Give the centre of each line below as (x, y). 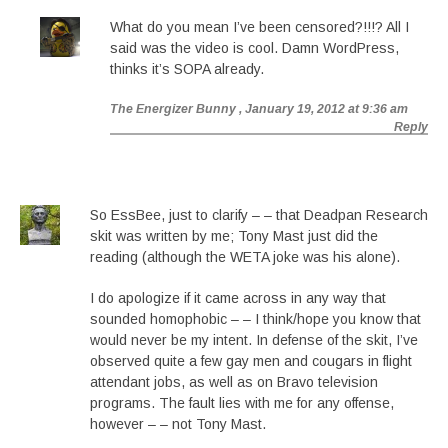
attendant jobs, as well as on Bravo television (234, 382)
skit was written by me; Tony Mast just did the (234, 236)
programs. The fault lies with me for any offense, (242, 403)
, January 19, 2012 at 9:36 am (323, 109)
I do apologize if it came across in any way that (238, 298)
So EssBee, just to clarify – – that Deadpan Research (259, 215)
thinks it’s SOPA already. (187, 69)
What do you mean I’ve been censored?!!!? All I (259, 27)
